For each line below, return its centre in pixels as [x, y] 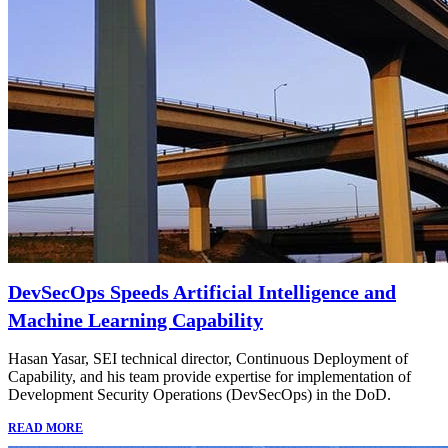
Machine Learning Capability [135, 319]
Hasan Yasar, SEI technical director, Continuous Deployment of [208, 358]
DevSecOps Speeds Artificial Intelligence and [202, 291]
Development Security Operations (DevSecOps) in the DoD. [199, 394]
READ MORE [45, 427]
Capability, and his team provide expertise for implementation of [209, 376]
